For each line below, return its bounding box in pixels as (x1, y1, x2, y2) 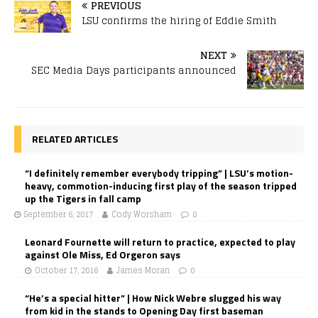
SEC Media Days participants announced (31, 62, 236, 79)
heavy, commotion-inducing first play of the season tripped (25, 178, 297, 194)
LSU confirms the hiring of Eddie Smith (82, 12, 277, 29)
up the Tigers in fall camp (25, 191, 141, 207)
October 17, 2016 (35, 263, 98, 278)
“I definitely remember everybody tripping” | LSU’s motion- (25, 165, 293, 181)
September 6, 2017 (24, 207, 93, 222)
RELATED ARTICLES (32, 131, 118, 147)
